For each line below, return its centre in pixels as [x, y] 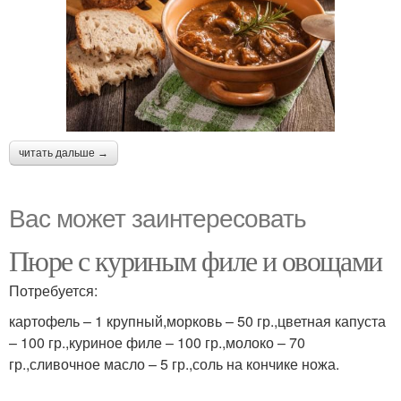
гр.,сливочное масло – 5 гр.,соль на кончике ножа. [174, 363]
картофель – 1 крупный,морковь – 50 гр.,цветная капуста [197, 320]
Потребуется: [53, 290]
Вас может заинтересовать [158, 216]
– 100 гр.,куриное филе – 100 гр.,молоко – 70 [157, 342]
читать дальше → [64, 153]
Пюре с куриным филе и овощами [196, 260]
